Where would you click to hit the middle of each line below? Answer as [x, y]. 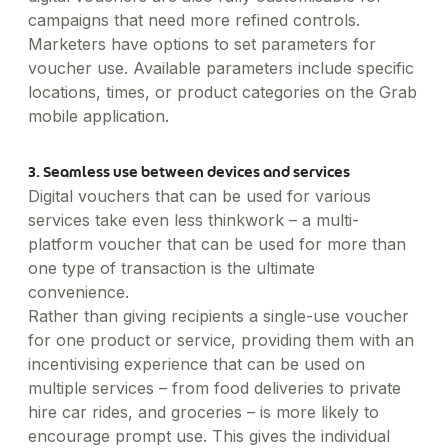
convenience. [78, 292]
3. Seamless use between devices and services [189, 172]
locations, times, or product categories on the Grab [222, 92]
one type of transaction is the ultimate [171, 268]
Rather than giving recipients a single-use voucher [218, 316]
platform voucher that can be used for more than [217, 244]
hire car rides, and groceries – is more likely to [203, 412]
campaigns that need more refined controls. [194, 20]
